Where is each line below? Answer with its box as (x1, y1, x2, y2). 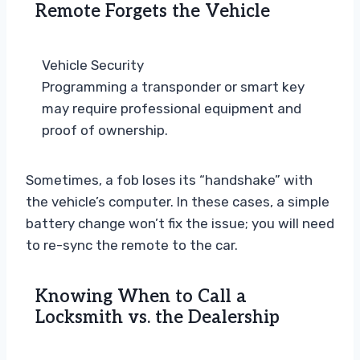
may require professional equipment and (42, 100, 301, 117)
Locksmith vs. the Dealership (35, 307, 280, 329)
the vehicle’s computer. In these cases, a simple (26, 194, 329, 211)
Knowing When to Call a (35, 286, 247, 308)
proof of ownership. (42, 122, 168, 139)
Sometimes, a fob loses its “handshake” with (26, 172, 313, 189)
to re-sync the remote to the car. (26, 237, 238, 254)
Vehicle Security (42, 57, 144, 74)
